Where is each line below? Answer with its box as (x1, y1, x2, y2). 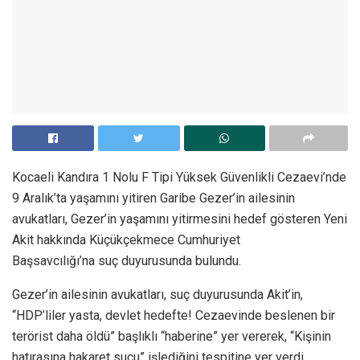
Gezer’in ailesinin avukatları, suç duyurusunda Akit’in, (12, 286, 303, 302)
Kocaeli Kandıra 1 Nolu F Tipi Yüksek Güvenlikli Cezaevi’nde (12, 169, 346, 185)
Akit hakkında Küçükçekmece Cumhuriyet (12, 231, 240, 247)
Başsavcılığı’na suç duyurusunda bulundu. (12, 252, 241, 268)
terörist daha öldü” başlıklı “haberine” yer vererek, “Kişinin (12, 328, 331, 344)
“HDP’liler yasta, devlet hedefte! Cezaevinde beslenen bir (12, 307, 335, 323)
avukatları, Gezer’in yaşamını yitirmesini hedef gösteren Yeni (12, 211, 347, 227)
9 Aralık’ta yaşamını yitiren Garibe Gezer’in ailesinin (12, 190, 295, 206)
